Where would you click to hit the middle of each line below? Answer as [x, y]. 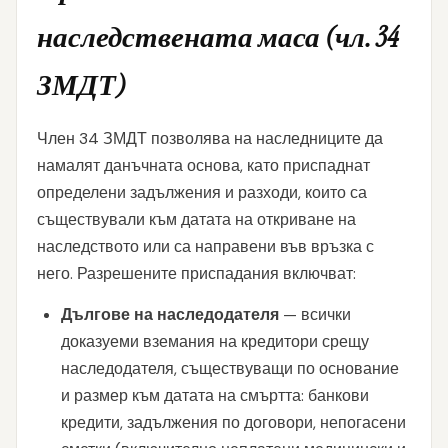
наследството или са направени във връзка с [205, 246]
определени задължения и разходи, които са [202, 192]
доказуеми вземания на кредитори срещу [215, 341]
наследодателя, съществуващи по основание [230, 368]
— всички [315, 314]
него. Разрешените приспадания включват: [196, 273]
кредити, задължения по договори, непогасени [233, 422]
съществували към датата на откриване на [196, 219]
